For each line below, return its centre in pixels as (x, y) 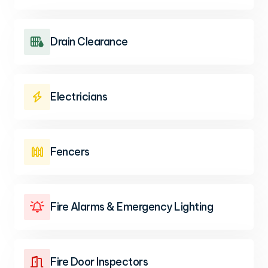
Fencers (70, 152)
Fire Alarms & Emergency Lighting (132, 207)
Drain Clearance (89, 42)
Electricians (79, 97)
